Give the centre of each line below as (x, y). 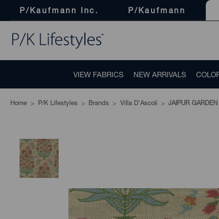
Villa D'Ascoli (139, 103)
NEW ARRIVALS (160, 74)
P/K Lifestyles (58, 103)
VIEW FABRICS (99, 74)
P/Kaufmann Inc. (59, 10)
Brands (99, 103)
